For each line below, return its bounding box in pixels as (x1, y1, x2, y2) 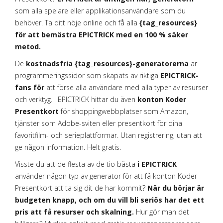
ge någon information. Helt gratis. (15, 142, 121, 152)
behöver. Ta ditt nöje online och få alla (15, 18, 139, 27)
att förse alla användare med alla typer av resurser (44, 83, 208, 92)
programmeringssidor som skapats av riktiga (15, 71, 160, 80)
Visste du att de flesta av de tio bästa (15, 159, 137, 169)
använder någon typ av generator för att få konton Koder (15, 171, 197, 181)
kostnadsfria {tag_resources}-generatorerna (26, 59, 189, 68)
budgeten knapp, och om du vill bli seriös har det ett (15, 195, 204, 205)
